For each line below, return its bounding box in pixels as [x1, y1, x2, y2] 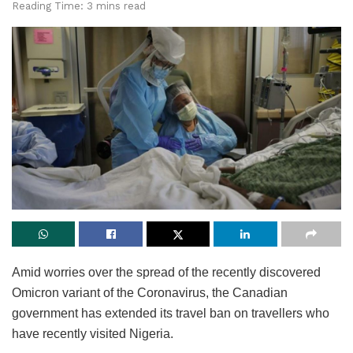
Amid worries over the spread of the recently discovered [12, 266, 321, 280]
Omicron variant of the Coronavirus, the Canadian [12, 286, 288, 300]
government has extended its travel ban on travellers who [12, 307, 329, 321]
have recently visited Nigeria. [12, 327, 173, 341]
